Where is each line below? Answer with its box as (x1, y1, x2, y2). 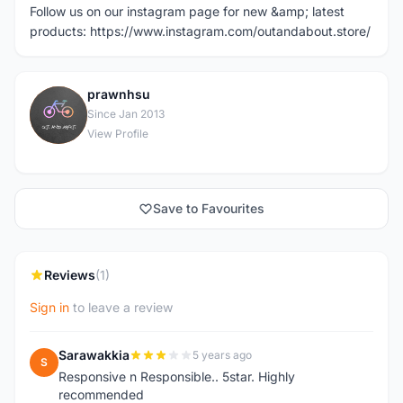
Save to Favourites (153, 201, 264, 216)
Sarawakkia (58, 347, 130, 363)
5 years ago (193, 348, 252, 362)
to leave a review (69, 300, 173, 315)
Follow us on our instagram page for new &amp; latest (30, 4, 345, 19)
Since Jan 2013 (87, 107, 165, 121)
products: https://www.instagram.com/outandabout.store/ (30, 23, 371, 39)
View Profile (87, 127, 148, 140)
